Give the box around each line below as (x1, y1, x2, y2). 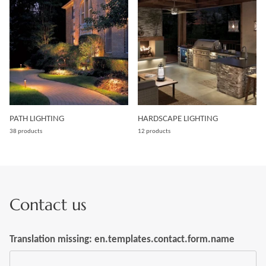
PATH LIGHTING (9, 113, 64, 124)
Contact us (9, 195, 87, 216)
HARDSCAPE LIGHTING (138, 113, 218, 124)
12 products (138, 126, 170, 135)
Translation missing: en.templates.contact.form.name (9, 233, 235, 246)
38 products (9, 126, 42, 135)
